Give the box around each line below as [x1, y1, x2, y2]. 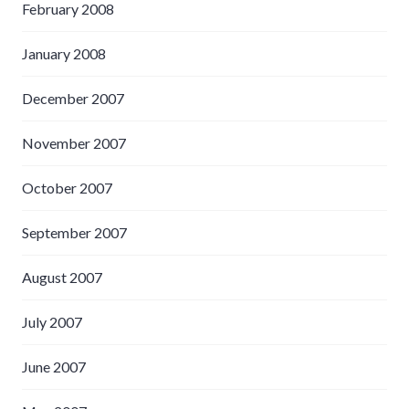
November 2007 [22, 133, 126, 152]
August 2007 [22, 267, 102, 286]
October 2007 [22, 178, 112, 196]
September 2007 [22, 223, 127, 241]
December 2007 [22, 89, 124, 107]
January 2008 [22, 44, 106, 62]
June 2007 [22, 357, 86, 375]
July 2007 [22, 312, 82, 330]
